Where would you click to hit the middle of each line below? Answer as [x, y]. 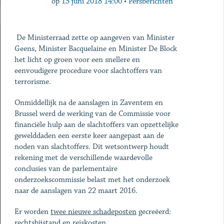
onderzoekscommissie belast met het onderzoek [92, 180]
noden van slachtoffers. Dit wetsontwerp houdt [91, 147]
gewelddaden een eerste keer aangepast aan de [89, 136]
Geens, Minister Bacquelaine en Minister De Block [95, 49]
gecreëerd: [153, 212]
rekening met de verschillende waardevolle [83, 158]
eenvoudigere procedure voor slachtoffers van [88, 71]
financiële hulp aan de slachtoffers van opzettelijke [96, 125]
